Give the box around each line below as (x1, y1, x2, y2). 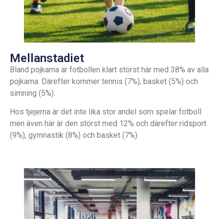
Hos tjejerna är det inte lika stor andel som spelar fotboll (10, 107, 201, 117)
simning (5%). (10, 88, 55, 98)
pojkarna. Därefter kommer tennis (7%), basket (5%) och (10, 76, 198, 86)
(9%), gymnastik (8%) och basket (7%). (10, 131, 139, 140)
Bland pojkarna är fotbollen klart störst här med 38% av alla (10, 65, 209, 74)
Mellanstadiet (10, 51, 84, 65)
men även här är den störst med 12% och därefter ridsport (10, 119, 206, 129)
